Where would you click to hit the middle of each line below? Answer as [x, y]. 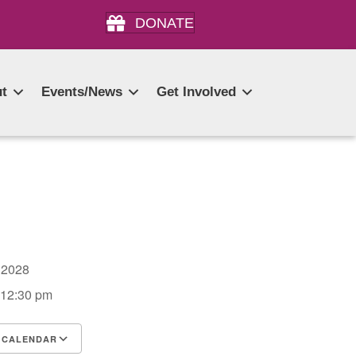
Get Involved [196, 92]
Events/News [81, 92]
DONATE [164, 23]
